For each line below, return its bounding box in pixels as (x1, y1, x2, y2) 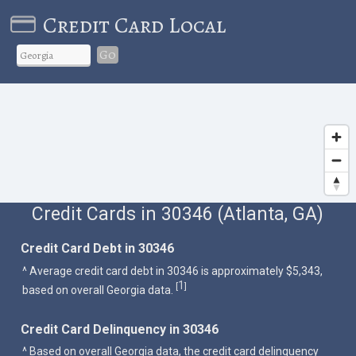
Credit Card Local (42, 10, 226, 41)
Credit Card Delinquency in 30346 (21, 321, 219, 337)
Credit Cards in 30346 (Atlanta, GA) (32, 203, 324, 225)
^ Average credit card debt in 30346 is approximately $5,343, (22, 264, 323, 277)
